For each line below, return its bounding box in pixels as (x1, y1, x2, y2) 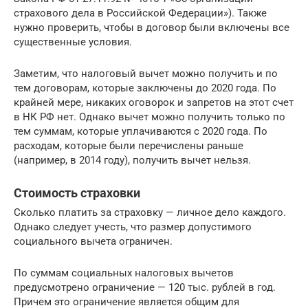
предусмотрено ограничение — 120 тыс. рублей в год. (14, 280, 276, 294)
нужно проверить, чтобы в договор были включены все (14, 21, 289, 34)
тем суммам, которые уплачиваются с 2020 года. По (14, 124, 267, 137)
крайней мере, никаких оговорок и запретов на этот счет (14, 96, 294, 109)
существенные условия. (14, 35, 132, 48)
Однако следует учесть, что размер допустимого (14, 220, 252, 233)
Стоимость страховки (14, 185, 140, 200)
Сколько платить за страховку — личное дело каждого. (14, 206, 286, 219)
